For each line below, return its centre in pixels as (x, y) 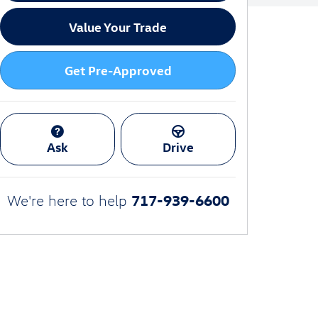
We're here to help (67, 200)
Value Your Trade (118, 27)
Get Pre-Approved (118, 70)
